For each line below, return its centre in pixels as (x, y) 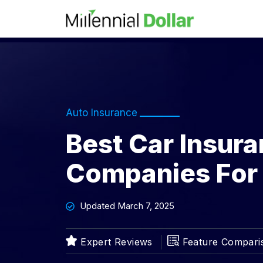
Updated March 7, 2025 (127, 206)
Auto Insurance (102, 113)
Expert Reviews (117, 242)
